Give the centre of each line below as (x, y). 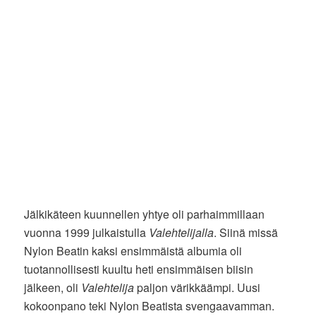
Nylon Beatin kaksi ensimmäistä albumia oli (133, 251)
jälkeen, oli (53, 288)
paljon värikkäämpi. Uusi (197, 288)
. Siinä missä (246, 233)
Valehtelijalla (182, 233)
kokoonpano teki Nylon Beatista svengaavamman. (150, 306)
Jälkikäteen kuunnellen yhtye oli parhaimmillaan (145, 214)
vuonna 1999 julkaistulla (87, 233)
